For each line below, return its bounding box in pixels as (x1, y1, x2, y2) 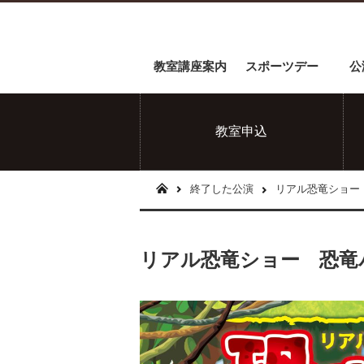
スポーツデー (245, 59, 318, 74)
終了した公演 (190, 183, 253, 195)
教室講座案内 (154, 59, 227, 74)
